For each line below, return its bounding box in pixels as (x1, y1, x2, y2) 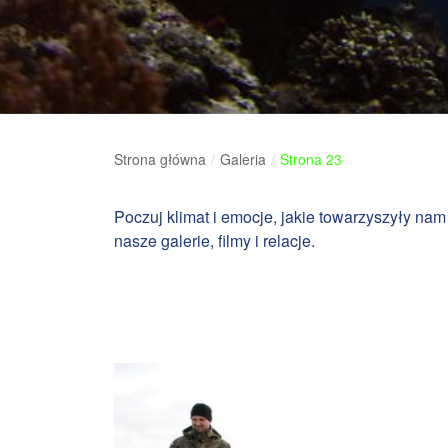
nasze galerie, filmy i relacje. (114, 229, 315, 253)
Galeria (220, 149, 266, 170)
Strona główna (114, 149, 206, 170)
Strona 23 (280, 149, 342, 170)
